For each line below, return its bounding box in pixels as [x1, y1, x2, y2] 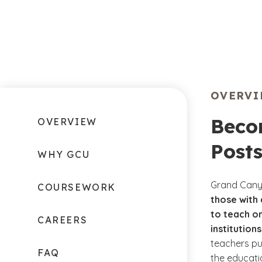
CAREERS [37, 214, 88, 226]
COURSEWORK [37, 181, 116, 193]
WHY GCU [37, 149, 90, 160]
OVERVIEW [37, 116, 97, 127]
